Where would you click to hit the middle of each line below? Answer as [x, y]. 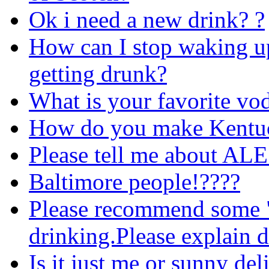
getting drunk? [98, 73]
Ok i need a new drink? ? [147, 19]
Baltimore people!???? [134, 181]
